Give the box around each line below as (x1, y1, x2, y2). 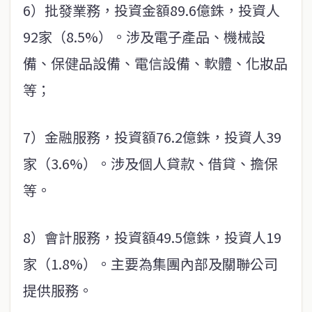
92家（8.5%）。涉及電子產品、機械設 (23, 26, 265, 47)
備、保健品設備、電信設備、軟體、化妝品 (23, 53, 288, 74)
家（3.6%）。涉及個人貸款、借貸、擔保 (23, 153, 278, 174)
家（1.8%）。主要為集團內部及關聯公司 (23, 253, 278, 274)
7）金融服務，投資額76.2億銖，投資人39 (23, 127, 281, 148)
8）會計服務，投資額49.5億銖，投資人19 (23, 227, 281, 248)
